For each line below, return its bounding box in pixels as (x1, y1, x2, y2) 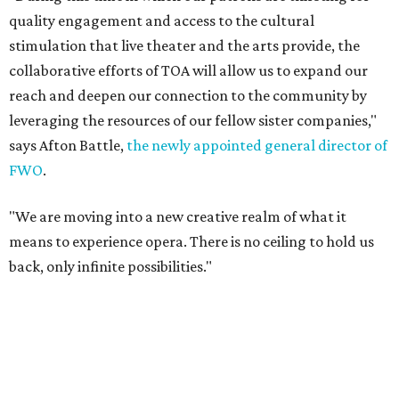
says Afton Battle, (9, 136, 126, 154)
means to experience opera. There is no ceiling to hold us (9, 232, 374, 250)
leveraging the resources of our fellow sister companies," (9, 111, 377, 129)
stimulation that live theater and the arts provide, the (9, 37, 360, 54)
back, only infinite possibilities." (9, 257, 212, 275)
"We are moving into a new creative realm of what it (9, 208, 346, 225)
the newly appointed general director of (126, 136, 387, 154)
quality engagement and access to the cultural (9, 12, 314, 29)
